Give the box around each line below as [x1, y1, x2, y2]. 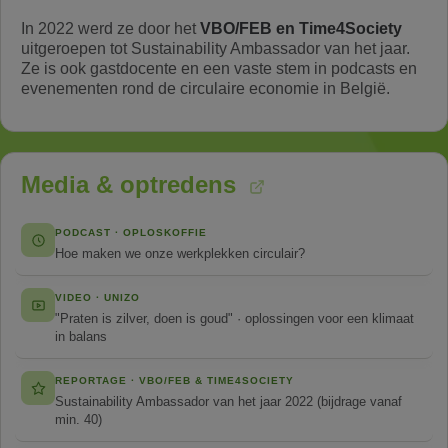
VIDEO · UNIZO [55, 292, 140, 303]
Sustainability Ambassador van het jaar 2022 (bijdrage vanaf [55, 394, 402, 409]
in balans [55, 329, 107, 344]
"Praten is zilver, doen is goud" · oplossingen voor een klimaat [55, 311, 414, 326]
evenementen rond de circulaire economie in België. [21, 80, 390, 97]
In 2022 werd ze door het [21, 20, 200, 37]
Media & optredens [21, 171, 243, 198]
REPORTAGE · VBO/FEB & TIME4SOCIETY [55, 375, 294, 386]
